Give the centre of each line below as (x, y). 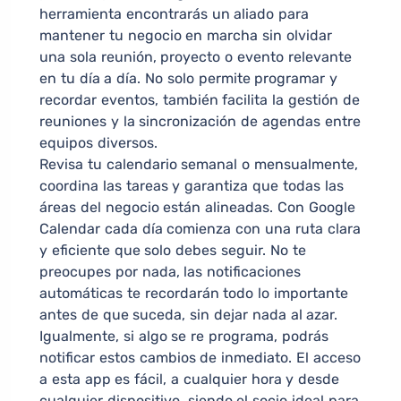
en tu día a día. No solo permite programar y (189, 79)
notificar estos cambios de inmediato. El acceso (200, 358)
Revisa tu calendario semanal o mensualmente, (199, 165)
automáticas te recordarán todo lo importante (194, 294)
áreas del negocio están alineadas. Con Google (197, 208)
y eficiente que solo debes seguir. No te (173, 251)
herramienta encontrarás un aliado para (175, 14)
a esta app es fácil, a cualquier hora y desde (190, 380)
